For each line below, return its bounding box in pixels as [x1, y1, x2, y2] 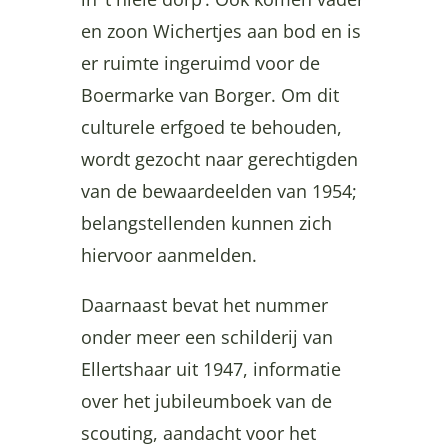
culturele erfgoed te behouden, [80, 114, 342, 139]
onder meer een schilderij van [80, 324, 333, 349]
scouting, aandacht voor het [80, 420, 316, 445]
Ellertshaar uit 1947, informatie [80, 356, 341, 381]
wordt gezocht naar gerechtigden [80, 146, 358, 171]
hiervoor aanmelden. [80, 242, 257, 267]
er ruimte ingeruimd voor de [80, 50, 320, 75]
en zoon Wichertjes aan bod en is [80, 18, 361, 43]
